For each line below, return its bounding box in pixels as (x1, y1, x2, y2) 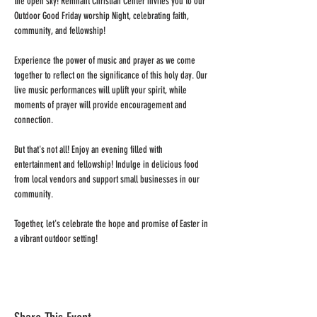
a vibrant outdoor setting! (14, 233, 98, 245)
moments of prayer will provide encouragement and (14, 99, 189, 111)
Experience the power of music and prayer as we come (14, 54, 197, 67)
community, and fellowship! (14, 25, 105, 37)
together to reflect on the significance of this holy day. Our (14, 69, 209, 81)
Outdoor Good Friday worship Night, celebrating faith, (14, 10, 191, 22)
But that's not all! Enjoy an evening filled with (14, 144, 165, 156)
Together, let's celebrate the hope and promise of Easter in (14, 218, 210, 230)
